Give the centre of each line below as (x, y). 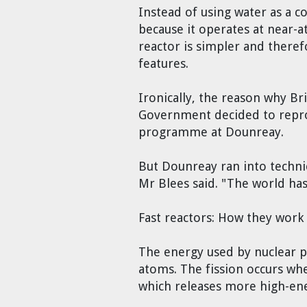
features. (163, 64)
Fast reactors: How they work (221, 218)
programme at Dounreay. (211, 132)
